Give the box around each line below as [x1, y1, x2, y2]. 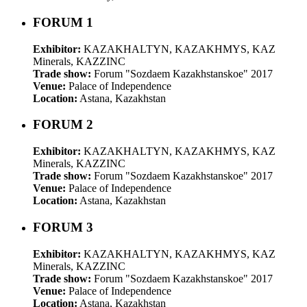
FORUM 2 [33, 117, 93, 132]
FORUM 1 [33, 14, 93, 29]
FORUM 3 [33, 219, 93, 234]
